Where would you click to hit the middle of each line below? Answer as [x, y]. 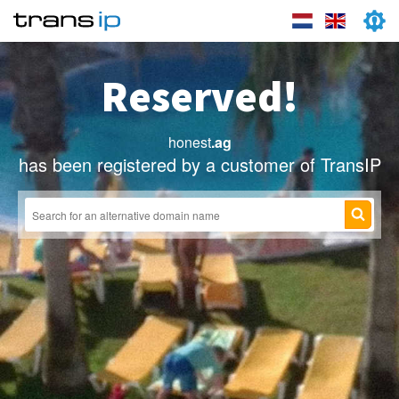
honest [189, 142]
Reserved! [199, 96]
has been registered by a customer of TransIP [199, 164]
